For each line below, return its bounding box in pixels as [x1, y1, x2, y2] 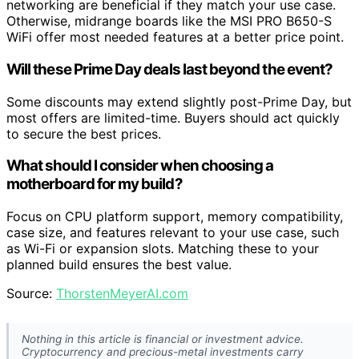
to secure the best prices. [6, 125, 161, 142]
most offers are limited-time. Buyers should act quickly [6, 109, 340, 126]
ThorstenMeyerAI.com [56, 285, 188, 302]
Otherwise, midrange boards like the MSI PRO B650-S [6, 13, 332, 30]
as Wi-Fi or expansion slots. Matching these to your [6, 240, 319, 257]
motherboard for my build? [6, 175, 183, 194]
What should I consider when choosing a [6, 156, 274, 175]
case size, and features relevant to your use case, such [6, 224, 339, 241]
